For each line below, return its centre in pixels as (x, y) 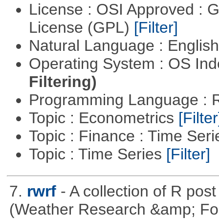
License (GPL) (81, 28)
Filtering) (63, 82)
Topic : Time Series (97, 154)
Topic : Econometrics (103, 118)
